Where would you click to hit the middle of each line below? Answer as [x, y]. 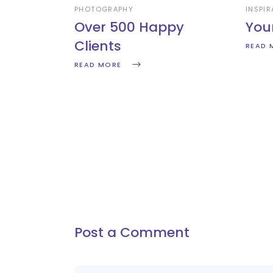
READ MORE [98, 65]
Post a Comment [132, 232]
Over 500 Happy [129, 27]
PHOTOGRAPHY [104, 9]
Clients [98, 46]
